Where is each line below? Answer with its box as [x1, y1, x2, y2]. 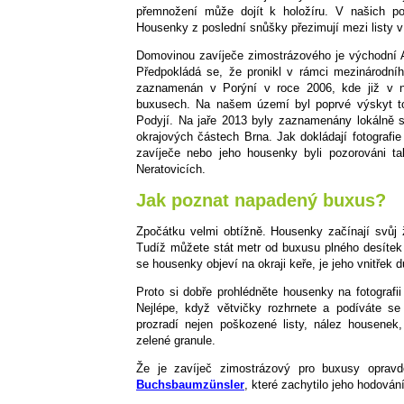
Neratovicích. [136, 162, 206, 177]
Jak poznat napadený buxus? [136, 190, 386, 211]
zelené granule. [136, 333, 216, 347]
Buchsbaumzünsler [136, 377, 244, 391]
